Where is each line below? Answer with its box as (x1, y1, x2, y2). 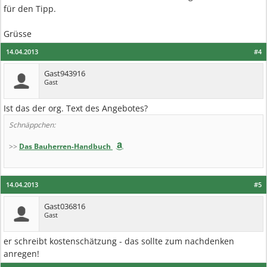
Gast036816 (44, 201, 85, 212)
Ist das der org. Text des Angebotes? (4, 103, 148, 114)
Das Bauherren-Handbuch (19, 141, 111, 151)
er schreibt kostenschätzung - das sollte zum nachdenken (4, 235, 234, 247)
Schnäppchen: (9, 120, 55, 130)
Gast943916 (44, 68, 85, 79)
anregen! (4, 248, 39, 259)
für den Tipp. (4, 3, 56, 14)
